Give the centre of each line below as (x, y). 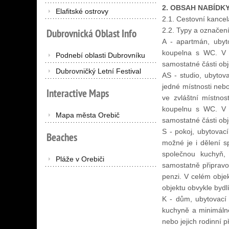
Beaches (62, 137)
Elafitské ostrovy (82, 11)
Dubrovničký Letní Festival (98, 71)
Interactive (67, 93)
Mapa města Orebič (88, 115)
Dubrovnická (70, 33)
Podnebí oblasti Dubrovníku (100, 55)
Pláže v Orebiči (80, 159)
